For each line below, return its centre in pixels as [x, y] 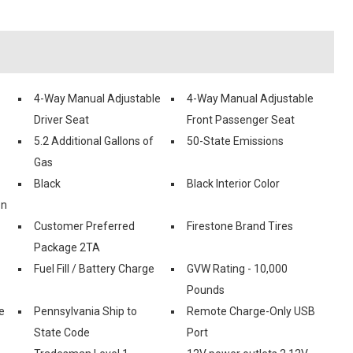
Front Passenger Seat [241, 119]
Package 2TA [67, 247]
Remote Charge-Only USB [251, 311]
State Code [62, 332]
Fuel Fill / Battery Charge [94, 268]
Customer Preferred [84, 226]
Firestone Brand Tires [240, 226]
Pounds [206, 290]
